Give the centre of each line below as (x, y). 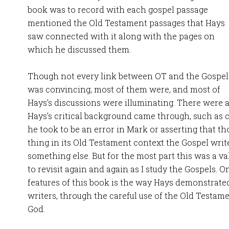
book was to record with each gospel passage (118, 9)
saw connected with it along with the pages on (121, 36)
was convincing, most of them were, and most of (124, 89)
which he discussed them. (79, 49)
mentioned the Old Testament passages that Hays (126, 23)
